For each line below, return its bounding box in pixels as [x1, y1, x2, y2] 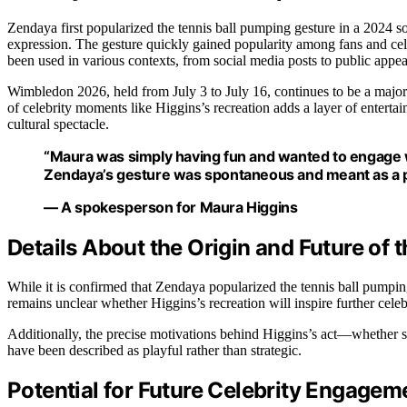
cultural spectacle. [7, 115, 109, 132]
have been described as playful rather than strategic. [7, 342, 302, 358]
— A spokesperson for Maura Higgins [44, 197, 298, 216]
